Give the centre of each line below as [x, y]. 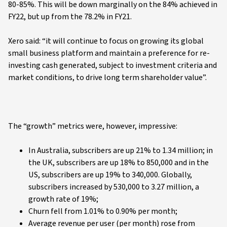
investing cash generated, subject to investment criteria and [112, 65]
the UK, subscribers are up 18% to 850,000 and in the [119, 162]
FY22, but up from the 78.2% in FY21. [70, 16]
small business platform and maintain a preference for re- [109, 53]
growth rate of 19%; [63, 199]
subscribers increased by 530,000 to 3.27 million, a [114, 187]
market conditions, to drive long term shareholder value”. [107, 77]
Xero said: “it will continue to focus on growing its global [106, 41]
